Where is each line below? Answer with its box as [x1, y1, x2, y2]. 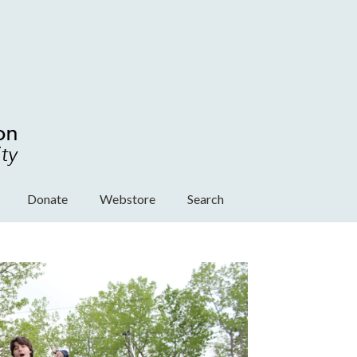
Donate [27, 191, 68, 206]
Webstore [100, 191, 155, 206]
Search [187, 191, 224, 206]
